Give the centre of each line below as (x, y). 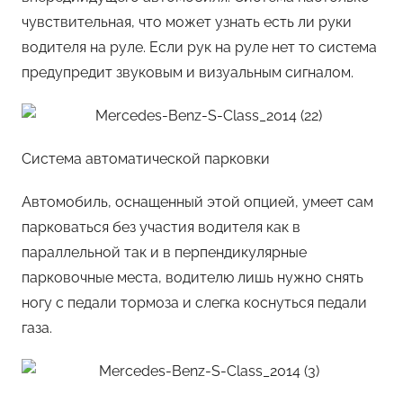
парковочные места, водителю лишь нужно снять (193, 278)
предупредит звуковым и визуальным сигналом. (188, 73)
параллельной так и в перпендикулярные (164, 253)
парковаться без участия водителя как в (161, 228)
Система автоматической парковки (146, 159)
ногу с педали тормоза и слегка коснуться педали (194, 303)
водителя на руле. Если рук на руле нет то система (199, 48)
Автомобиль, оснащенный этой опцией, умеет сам (197, 202)
